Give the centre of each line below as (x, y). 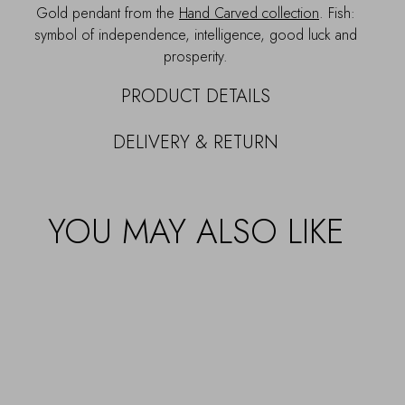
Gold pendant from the (108, 13)
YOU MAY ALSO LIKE (196, 231)
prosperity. (196, 56)
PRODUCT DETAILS (196, 96)
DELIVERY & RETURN (196, 142)
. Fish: (337, 13)
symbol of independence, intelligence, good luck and (196, 34)
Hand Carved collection (249, 13)
